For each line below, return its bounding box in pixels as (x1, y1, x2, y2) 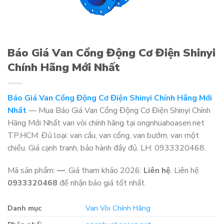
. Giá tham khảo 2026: (65, 165, 143, 176)
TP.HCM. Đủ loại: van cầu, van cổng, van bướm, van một (7, 129, 199, 141)
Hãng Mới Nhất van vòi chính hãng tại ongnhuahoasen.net (7, 117, 204, 128)
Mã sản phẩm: (7, 165, 57, 176)
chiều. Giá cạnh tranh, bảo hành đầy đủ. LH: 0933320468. (7, 142, 206, 153)
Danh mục (7, 203, 41, 213)
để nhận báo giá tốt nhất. (57, 177, 146, 189)
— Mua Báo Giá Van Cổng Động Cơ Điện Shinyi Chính (26, 104, 210, 116)
